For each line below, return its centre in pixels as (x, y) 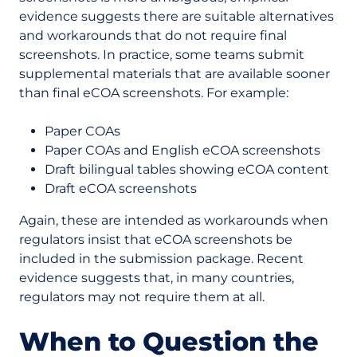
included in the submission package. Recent (161, 259)
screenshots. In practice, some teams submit (162, 55)
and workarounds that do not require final (153, 35)
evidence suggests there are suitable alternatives (177, 16)
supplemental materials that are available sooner (175, 74)
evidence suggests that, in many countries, (157, 278)
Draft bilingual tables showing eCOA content (187, 169)
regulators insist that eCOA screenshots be (156, 239)
